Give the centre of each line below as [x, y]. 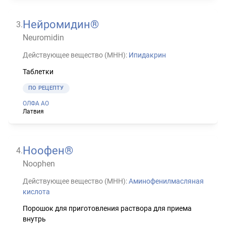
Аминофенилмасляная [166, 181]
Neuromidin [43, 37]
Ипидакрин [147, 55]
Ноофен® [48, 150]
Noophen [39, 163]
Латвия [33, 111]
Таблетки [38, 71]
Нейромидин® [61, 24]
